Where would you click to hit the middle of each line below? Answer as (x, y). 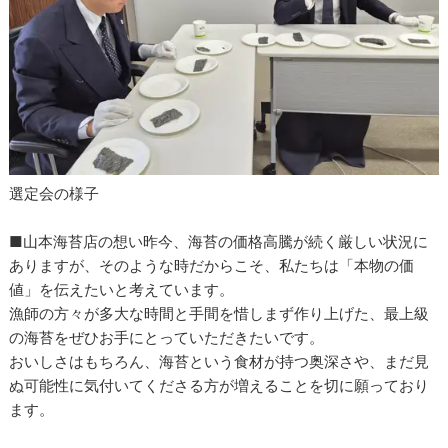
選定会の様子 (54, 193)
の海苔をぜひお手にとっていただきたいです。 (167, 337)
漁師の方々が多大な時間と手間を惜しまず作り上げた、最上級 (219, 313)
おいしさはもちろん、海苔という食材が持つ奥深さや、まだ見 (219, 361)
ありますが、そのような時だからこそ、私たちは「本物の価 (212, 265)
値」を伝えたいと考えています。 (122, 289)
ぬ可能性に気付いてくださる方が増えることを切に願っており (219, 385)
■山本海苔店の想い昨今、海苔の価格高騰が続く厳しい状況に (219, 241)
